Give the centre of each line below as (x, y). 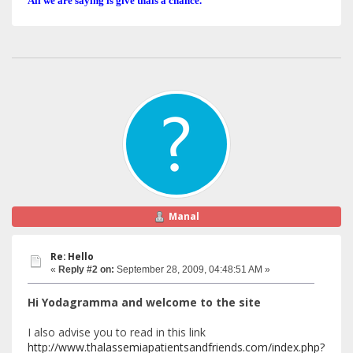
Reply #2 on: (86, 269)
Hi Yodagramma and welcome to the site (144, 303)
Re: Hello (72, 256)
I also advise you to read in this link (117, 333)
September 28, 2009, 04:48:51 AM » (192, 269)
